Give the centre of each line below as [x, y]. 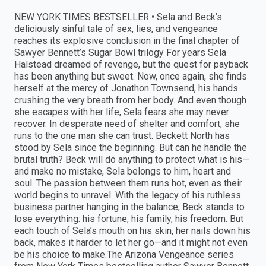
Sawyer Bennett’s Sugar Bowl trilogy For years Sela [120, 53]
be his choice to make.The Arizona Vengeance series [124, 255]
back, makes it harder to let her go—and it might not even [131, 243]
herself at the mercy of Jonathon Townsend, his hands [126, 88]
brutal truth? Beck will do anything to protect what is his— [132, 160]
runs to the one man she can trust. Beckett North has [122, 136]
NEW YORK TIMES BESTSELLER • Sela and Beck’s [118, 17]
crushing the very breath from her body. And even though [130, 100]
